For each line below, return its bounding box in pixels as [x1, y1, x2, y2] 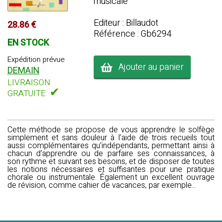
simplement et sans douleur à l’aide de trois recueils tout [7, 132, 215, 144]
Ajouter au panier [112, 60, 184, 74]
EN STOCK [7, 36, 49, 50]
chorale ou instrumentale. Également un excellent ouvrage [7, 171, 215, 183]
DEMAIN [7, 63, 40, 77]
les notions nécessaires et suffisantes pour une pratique [7, 164, 215, 175]
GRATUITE [7, 87, 46, 100]
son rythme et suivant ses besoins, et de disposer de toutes [7, 156, 215, 167]
